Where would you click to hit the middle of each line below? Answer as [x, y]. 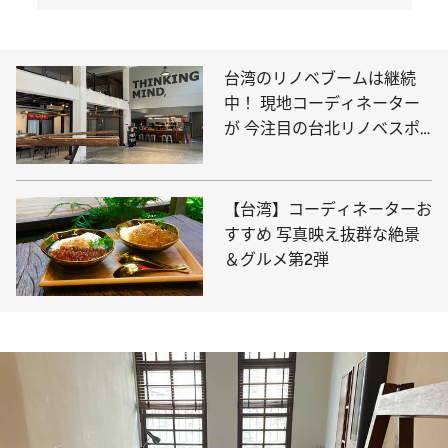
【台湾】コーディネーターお [328, 210]
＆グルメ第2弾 [276, 260]
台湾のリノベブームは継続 [320, 79]
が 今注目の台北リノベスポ [322, 129]
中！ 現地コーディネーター [322, 104]
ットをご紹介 [272, 154]
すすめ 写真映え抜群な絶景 [322, 235]
